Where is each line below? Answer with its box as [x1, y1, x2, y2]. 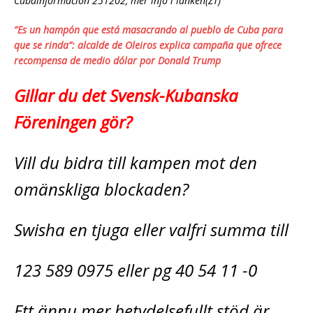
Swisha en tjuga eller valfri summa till [14, 218, 289, 242]
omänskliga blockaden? [14, 177, 189, 201]
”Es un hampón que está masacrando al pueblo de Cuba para [14, 23, 283, 37]
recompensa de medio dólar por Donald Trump [14, 54, 221, 68]
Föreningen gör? [14, 110, 132, 134]
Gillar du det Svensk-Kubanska [14, 84, 238, 108]
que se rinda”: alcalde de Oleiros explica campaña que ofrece [14, 38, 282, 52]
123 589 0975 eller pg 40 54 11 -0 [14, 259, 257, 282]
